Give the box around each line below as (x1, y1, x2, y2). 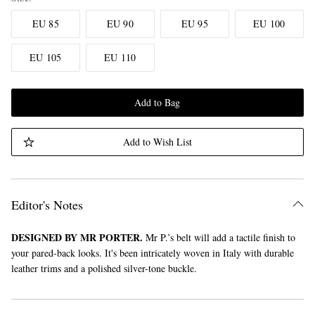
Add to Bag (134, 96, 181, 109)
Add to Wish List (122, 135, 192, 148)
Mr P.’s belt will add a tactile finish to (142, 231, 295, 244)
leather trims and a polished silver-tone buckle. (11, 262, 197, 275)
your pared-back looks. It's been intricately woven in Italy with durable (11, 246, 294, 259)
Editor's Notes (11, 196, 83, 213)
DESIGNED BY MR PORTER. (11, 230, 143, 245)
